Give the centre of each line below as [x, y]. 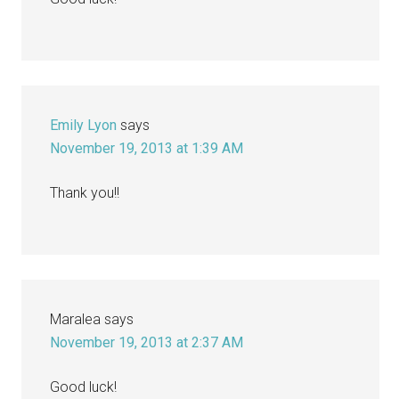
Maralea [76, 319]
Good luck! [84, 387]
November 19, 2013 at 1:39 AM [147, 148]
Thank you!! [85, 192]
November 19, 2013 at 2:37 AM [147, 342]
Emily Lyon [84, 125]
